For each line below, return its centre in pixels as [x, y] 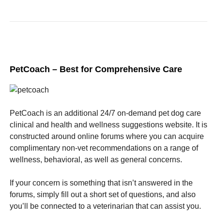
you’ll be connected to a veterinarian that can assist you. [105, 206]
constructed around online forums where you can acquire [107, 136]
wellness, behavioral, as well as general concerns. [96, 159]
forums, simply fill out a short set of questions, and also [103, 194]
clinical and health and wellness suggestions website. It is [108, 124]
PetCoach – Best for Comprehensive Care [96, 69]
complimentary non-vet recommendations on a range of [104, 148]
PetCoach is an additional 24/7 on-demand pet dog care [105, 113]
